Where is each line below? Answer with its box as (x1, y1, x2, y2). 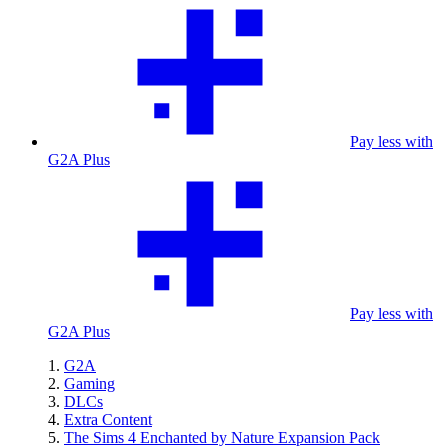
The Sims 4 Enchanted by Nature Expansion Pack (64, 429, 380, 446)
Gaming (64, 375, 115, 392)
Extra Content (64, 411, 152, 428)
